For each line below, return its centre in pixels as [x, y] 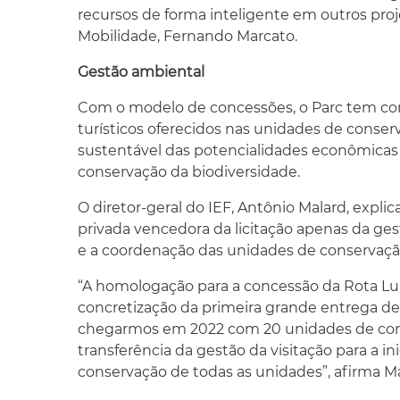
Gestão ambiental [141, 72]
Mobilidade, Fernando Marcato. [187, 37]
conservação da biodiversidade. [189, 172]
